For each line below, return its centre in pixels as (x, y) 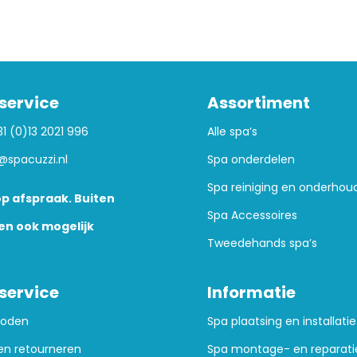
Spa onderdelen (251, 159)
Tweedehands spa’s (262, 243)
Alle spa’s (232, 131)
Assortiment (258, 102)
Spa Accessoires (252, 215)
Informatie (251, 292)
